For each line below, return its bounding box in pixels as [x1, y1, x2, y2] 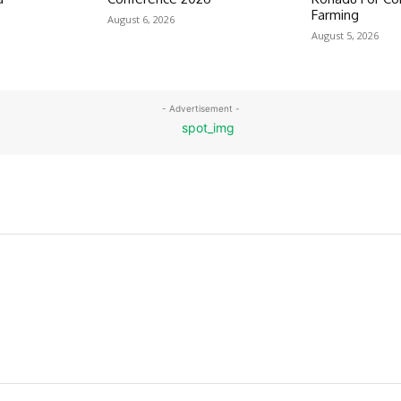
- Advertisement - [161, 102, 240, 114]
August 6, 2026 [107, 12, 175, 26]
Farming [311, 5, 359, 23]
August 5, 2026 [311, 28, 379, 42]
